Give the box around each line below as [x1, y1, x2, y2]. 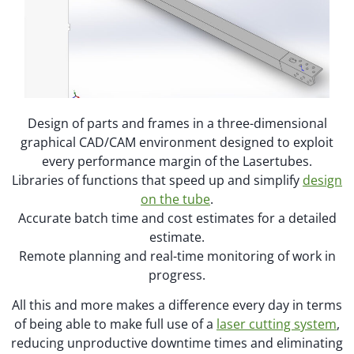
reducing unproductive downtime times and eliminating [11, 334, 343, 352]
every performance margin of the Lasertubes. [42, 152, 312, 170]
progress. [149, 265, 205, 284]
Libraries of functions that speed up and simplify [12, 171, 303, 189]
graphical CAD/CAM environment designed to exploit [21, 133, 333, 151]
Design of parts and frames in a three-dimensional [27, 114, 327, 132]
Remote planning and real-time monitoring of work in [18, 247, 336, 265]
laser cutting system [217, 315, 337, 333]
